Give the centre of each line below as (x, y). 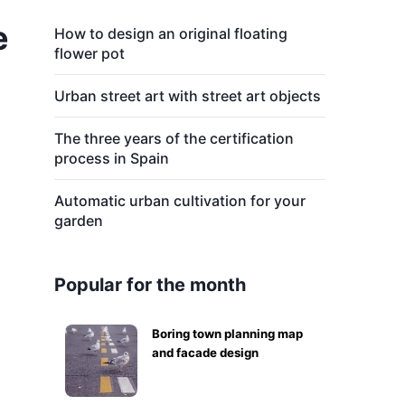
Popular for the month (150, 285)
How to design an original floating (171, 33)
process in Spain (112, 158)
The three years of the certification (174, 138)
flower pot (89, 53)
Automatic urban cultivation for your (180, 201)
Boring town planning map (227, 334)
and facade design (205, 353)
